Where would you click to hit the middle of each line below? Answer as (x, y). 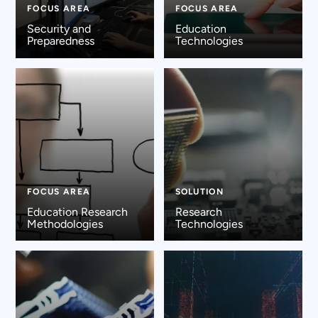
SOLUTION (199, 191)
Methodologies (65, 224)
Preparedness (60, 41)
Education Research (77, 212)
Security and (59, 29)
